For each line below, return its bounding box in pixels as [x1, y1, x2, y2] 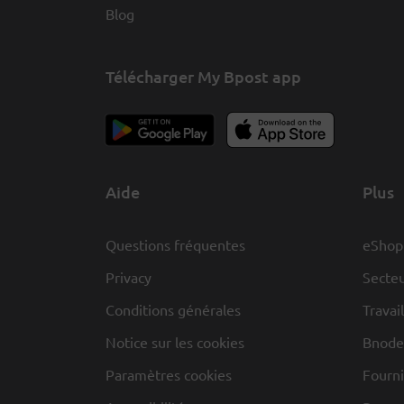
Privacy [106, 267, 151, 286]
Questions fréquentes [106, 234, 245, 253]
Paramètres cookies [106, 364, 232, 383]
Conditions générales [106, 299, 241, 318]
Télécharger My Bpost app [106, 65, 301, 87]
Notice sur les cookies [106, 332, 244, 351]
